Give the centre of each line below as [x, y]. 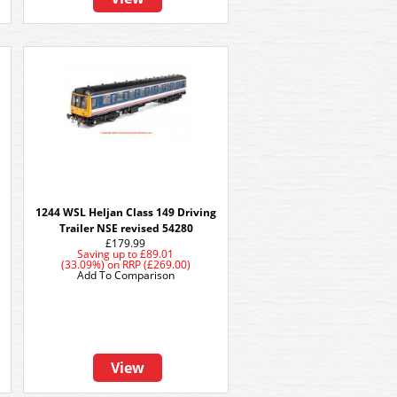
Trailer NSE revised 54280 [126, 228]
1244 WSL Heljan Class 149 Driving [126, 212]
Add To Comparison [126, 275]
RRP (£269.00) [156, 265]
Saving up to [108, 254]
